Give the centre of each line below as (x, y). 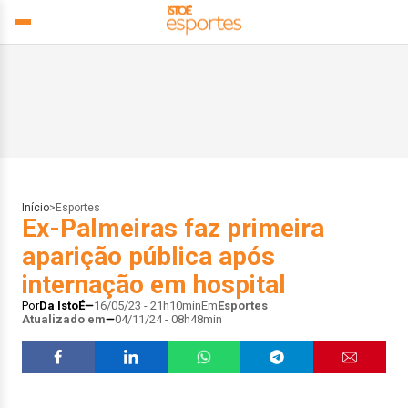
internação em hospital (154, 285)
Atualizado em (64, 319)
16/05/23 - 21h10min (148, 306)
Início (36, 208)
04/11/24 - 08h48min (168, 319)
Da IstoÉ (62, 306)
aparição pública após (148, 256)
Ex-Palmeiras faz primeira (173, 228)
